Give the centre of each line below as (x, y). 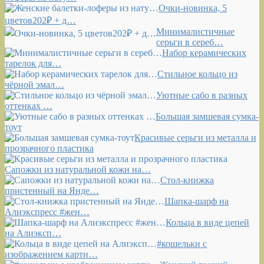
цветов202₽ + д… (40, 20)
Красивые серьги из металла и (195, 138)
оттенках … (29, 106)
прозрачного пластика (49, 148)
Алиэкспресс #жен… (47, 212)
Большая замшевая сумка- (207, 116)
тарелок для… (33, 63)
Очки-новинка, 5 (193, 8)
